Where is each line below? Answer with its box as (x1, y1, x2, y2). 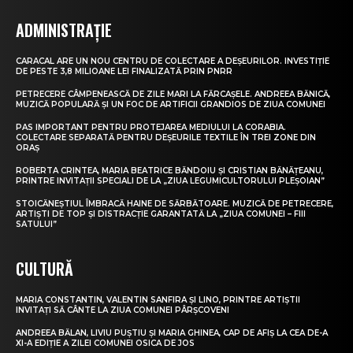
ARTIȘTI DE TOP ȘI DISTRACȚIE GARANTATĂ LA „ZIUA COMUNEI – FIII (16, 209, 306, 220)
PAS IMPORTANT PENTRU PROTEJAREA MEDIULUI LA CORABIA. (16, 122, 286, 133)
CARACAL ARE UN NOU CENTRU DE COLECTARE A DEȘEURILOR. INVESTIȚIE (16, 56, 329, 67)
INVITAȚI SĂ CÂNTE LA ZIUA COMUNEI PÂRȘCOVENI (16, 305, 229, 316)
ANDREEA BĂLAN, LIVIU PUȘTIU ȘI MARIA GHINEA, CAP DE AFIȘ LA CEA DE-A (16, 328, 328, 339)
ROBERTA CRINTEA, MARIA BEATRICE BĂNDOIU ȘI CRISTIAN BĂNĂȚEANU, (16, 165, 323, 176)
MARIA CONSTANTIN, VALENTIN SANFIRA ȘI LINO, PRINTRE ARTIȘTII (16, 295, 300, 306)
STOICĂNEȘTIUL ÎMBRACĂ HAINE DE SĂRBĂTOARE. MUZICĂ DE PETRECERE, (16, 199, 333, 210)
